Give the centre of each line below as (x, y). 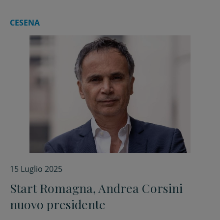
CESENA (25, 23)
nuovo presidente (58, 204)
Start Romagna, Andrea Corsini (96, 188)
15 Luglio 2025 (36, 169)
